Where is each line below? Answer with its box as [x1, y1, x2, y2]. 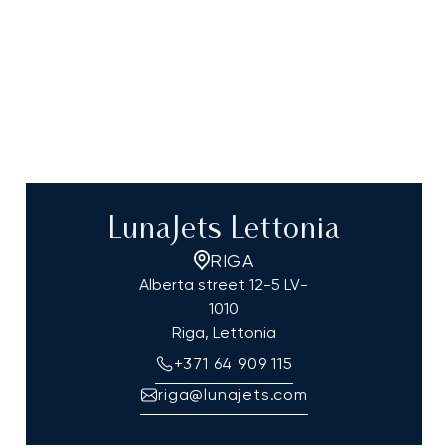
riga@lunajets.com [158, 384, 308, 404]
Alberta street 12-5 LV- [139, 274, 309, 294]
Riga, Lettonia [171, 322, 276, 342]
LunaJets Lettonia [107, 215, 341, 245]
